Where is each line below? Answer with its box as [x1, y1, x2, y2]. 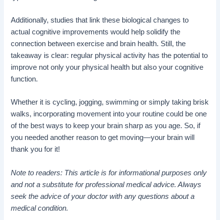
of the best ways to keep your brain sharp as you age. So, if [11, 122, 201, 130]
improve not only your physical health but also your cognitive [11, 63, 204, 72]
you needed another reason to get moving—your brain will [11, 134, 195, 142]
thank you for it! [11, 145, 60, 154]
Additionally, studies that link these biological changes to [11, 16, 189, 25]
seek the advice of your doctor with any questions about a [11, 192, 195, 200]
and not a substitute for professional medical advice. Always [11, 180, 202, 189]
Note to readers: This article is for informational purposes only [11, 168, 207, 177]
